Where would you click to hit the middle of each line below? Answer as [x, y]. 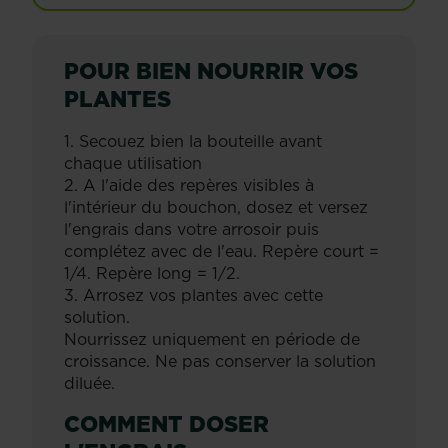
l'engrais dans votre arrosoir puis [191, 229]
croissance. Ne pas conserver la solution [220, 361]
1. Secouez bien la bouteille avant [193, 141]
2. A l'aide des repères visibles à [189, 185]
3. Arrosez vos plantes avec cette [193, 295]
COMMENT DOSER [166, 423]
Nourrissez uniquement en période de [212, 339]
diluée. [89, 383]
